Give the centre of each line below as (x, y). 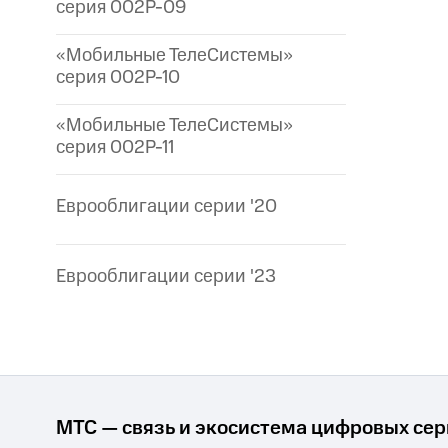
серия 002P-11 (115, 148)
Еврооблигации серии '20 (166, 207)
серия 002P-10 (118, 78)
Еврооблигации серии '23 (166, 277)
